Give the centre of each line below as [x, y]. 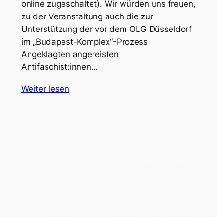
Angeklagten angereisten [70, 54]
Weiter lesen [45, 88]
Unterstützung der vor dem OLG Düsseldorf [106, 29]
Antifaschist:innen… [59, 67]
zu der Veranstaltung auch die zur [87, 16]
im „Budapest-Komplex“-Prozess [84, 41]
